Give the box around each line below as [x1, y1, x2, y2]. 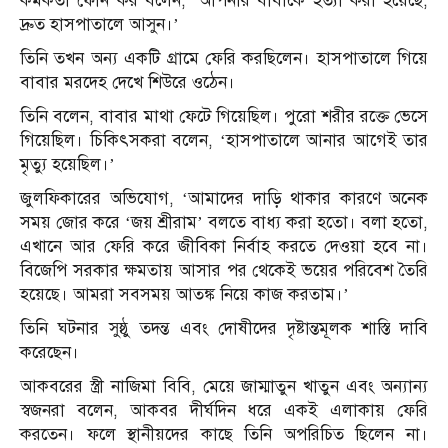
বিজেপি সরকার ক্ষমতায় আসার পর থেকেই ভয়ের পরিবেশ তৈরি [20, 260, 428, 282]
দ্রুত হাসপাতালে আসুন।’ [20, 14, 179, 36]
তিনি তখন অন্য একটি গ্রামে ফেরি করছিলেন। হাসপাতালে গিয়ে [20, 48, 428, 70]
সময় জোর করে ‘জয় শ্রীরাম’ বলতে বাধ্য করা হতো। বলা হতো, [20, 212, 428, 234]
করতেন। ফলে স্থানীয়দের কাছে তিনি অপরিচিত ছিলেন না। [20, 424, 428, 446]
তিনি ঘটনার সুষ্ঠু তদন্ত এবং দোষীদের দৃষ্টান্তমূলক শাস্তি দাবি [20, 318, 428, 340]
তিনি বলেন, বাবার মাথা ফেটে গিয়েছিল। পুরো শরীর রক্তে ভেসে [20, 106, 428, 128]
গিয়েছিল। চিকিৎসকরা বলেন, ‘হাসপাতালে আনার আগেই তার [20, 130, 428, 152]
